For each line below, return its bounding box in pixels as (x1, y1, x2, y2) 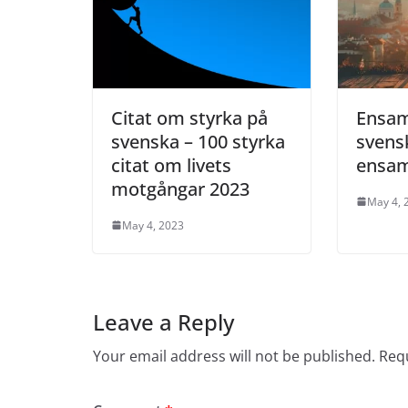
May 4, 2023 (122, 217, 184, 233)
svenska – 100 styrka (111, 128, 285, 154)
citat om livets (111, 152, 231, 178)
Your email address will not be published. (93, 345, 375, 366)
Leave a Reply (93, 306, 234, 337)
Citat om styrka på (111, 105, 268, 130)
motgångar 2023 (111, 176, 250, 201)
